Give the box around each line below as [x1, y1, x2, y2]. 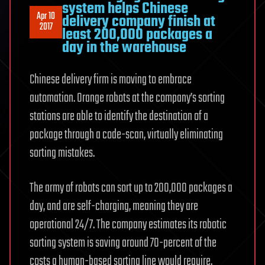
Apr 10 [37, 9, 55, 25]
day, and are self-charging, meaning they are [30, 196, 198, 217]
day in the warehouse [62, 36, 186, 60]
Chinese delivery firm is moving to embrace [30, 70, 192, 91]
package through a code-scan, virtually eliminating [30, 125, 223, 146]
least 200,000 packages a [62, 23, 212, 47]
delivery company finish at [62, 10, 215, 34]
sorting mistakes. [30, 143, 95, 164]
